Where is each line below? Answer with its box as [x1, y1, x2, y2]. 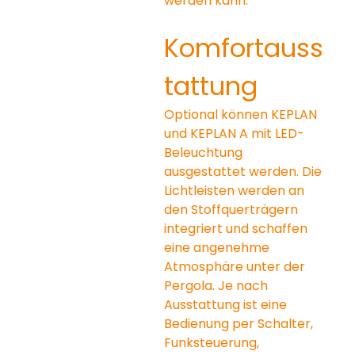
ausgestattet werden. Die [164, 162, 326, 181]
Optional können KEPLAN [164, 105, 321, 124]
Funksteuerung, [164, 333, 263, 352]
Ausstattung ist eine [164, 295, 291, 314]
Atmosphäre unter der [164, 257, 309, 276]
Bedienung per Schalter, [164, 314, 317, 333]
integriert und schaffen [164, 219, 311, 238]
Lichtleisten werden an [164, 181, 308, 200]
